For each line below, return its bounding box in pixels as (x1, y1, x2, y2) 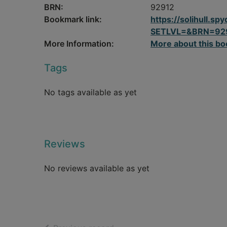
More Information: (44, 39, 114, 49)
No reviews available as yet (44, 163, 149, 173)
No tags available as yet (44, 87, 137, 97)
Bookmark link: (44, 14, 102, 24)
